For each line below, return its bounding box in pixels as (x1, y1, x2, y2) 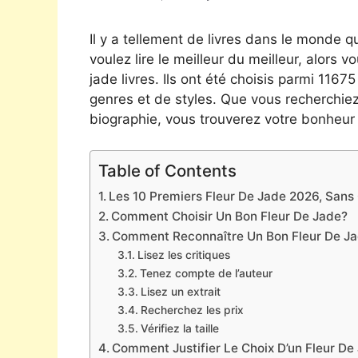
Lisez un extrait (140, 284, 221, 298)
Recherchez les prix (140, 303, 244, 316)
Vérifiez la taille (140, 321, 219, 335)
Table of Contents (98, 160, 237, 181)
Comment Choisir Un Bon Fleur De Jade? (111, 208, 348, 224)
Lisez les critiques (137, 248, 230, 261)
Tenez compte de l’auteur (139, 266, 272, 280)
